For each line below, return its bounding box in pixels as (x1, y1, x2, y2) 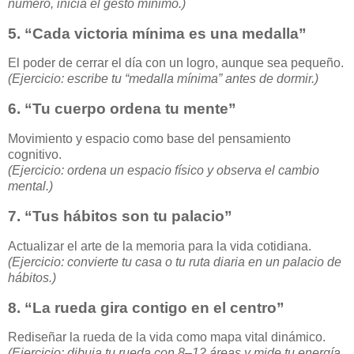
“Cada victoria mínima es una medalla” (24, 24, 307, 42)
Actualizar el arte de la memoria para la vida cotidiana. (8, 239, 311, 253)
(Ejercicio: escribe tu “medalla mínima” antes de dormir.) (8, 72, 318, 86)
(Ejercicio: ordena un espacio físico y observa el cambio (8, 164, 319, 178)
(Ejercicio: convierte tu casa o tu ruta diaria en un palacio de (8, 254, 341, 269)
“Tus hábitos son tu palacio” (24, 207, 232, 224)
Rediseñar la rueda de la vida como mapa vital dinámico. (8, 330, 326, 345)
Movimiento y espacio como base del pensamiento (8, 132, 291, 146)
